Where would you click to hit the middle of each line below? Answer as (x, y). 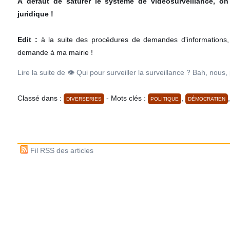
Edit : (29, 40)
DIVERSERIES (84, 99)
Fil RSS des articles (62, 151)
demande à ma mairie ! (55, 53)
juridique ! (36, 14)
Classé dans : (41, 98)
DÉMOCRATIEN (207, 99)
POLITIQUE (165, 99)
